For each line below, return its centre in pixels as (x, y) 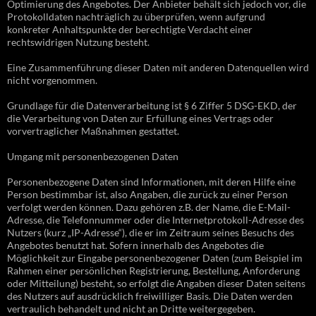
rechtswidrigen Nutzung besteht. (78, 42)
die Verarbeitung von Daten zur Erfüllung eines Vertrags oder (140, 119)
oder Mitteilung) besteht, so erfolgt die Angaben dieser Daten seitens (156, 284)
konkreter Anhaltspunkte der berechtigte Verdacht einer (130, 30)
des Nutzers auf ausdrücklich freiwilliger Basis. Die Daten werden (150, 296)
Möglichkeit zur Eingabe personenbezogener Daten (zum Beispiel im (155, 258)
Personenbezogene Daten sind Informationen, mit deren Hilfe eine (151, 182)
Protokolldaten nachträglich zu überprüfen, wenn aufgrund (136, 17)
